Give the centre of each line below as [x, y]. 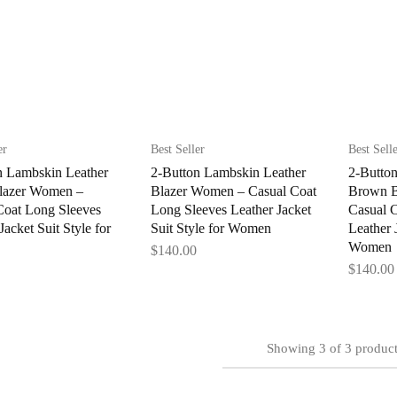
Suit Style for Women [210, 228]
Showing [291, 348]
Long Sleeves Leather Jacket [230, 209]
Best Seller [177, 149]
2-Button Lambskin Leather [228, 172]
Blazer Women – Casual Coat [233, 191]
